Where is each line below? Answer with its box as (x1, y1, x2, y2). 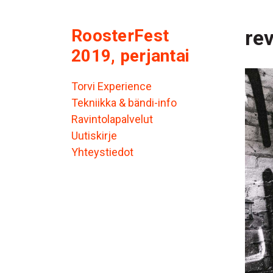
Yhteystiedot (71, 146, 133, 159)
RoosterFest (71, 26, 169, 46)
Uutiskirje (71, 129, 117, 143)
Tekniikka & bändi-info (71, 96, 177, 110)
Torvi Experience (71, 80, 152, 93)
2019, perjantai (71, 46, 190, 66)
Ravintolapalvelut (71, 113, 153, 126)
